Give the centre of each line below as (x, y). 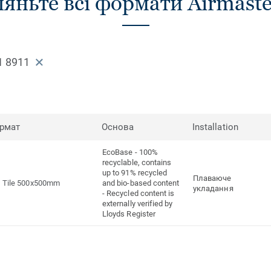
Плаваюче (212, 178)
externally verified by (138, 204)
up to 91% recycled (135, 173)
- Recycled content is (139, 194)
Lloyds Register (129, 214)
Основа (118, 127)
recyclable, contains (137, 163)
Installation (215, 127)
